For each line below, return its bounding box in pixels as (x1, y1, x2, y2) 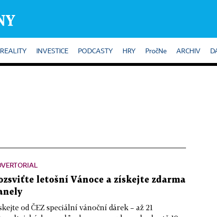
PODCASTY (78, 48, 113, 55)
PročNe (145, 48, 167, 55)
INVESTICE (36, 48, 68, 55)
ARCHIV (176, 48, 201, 55)
